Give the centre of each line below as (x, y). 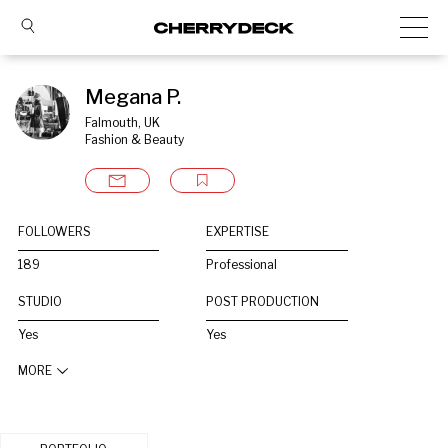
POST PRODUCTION (263, 301)
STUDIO (40, 301)
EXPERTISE (238, 231)
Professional (242, 264)
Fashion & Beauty (134, 139)
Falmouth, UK (122, 122)
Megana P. (133, 97)
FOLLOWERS (54, 231)
